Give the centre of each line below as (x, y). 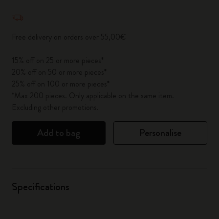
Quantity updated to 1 (47, 9)
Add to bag (59, 133)
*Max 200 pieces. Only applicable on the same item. (93, 96)
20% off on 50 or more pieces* (59, 72)
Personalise (160, 133)
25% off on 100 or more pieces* (61, 84)
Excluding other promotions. (55, 107)
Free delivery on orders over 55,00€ (69, 37)
